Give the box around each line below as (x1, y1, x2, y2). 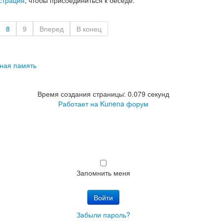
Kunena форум (100, 98, 148, 109)
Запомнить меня (76, 167, 130, 178)
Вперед (39, 23, 64, 34)
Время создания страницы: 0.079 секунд (37, 88, 169, 99)
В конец (76, 23, 102, 34)
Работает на (58, 98, 98, 109)
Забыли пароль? (76, 209, 130, 220)
